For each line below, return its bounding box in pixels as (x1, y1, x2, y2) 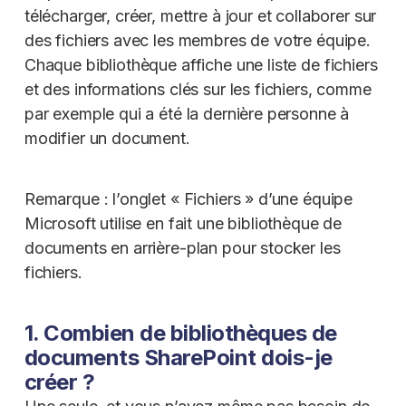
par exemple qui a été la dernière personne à (24, 104, 350, 123)
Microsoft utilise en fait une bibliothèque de (24, 214, 343, 233)
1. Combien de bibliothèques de (24, 320, 337, 346)
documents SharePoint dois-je (24, 344, 333, 371)
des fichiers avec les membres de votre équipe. (24, 31, 371, 50)
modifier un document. (24, 129, 190, 148)
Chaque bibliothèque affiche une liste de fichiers (24, 55, 378, 74)
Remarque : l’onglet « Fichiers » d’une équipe (24, 189, 353, 208)
